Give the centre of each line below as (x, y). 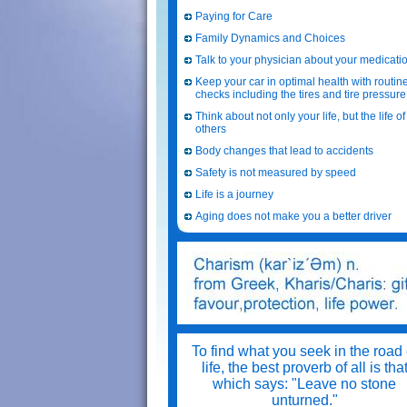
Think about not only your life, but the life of (300, 116)
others (211, 129)
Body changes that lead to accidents (284, 151)
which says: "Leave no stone (304, 384)
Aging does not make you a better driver (293, 216)
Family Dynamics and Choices (270, 38)
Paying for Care (234, 16)
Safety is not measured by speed (276, 173)
